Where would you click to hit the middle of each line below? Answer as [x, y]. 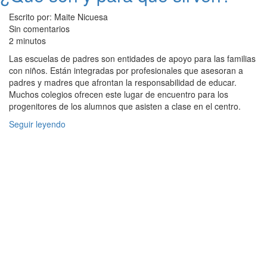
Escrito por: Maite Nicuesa [58, 17]
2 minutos [27, 41]
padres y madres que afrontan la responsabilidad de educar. [123, 83]
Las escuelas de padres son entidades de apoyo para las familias [132, 59]
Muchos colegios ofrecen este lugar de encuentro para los [119, 94]
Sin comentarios [39, 29]
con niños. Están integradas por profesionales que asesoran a [126, 71]
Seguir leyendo [37, 124]
